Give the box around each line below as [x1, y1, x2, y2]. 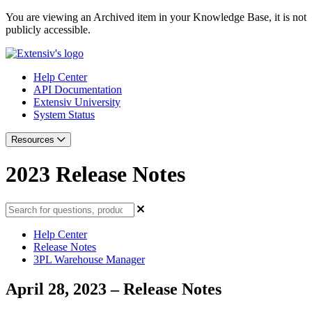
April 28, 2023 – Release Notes [6, 279, 221, 298]
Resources [11, 134, 57, 145]
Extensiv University [33, 96, 120, 108]
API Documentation [33, 84, 122, 95]
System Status [33, 109, 95, 120]
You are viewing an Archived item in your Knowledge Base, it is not [6, 11, 306, 23]
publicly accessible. [6, 24, 91, 36]
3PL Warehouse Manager [33, 253, 145, 265]
